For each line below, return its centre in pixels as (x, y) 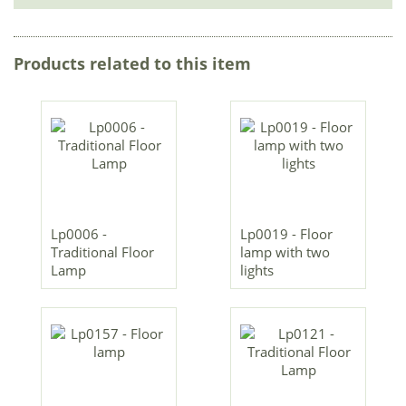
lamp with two (285, 252)
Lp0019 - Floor (286, 234)
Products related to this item (132, 64)
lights (256, 271)
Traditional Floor (102, 252)
